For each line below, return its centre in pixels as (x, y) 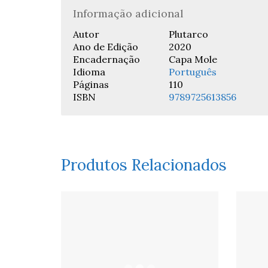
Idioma (89, 72)
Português (193, 72)
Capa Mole (193, 59)
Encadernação (106, 59)
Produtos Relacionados (144, 165)
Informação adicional (128, 13)
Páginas (91, 84)
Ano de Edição (106, 47)
